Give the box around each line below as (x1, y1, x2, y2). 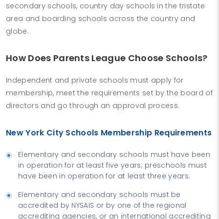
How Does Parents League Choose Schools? (6, 51, 208, 64)
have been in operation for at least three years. (18, 171, 191, 181)
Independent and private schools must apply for (6, 75, 184, 85)
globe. (6, 26, 29, 36)
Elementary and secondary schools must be (18, 189, 181, 199)
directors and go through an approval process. (6, 100, 180, 110)
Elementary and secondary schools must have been (18, 149, 211, 159)
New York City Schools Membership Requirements (6, 127, 212, 138)
